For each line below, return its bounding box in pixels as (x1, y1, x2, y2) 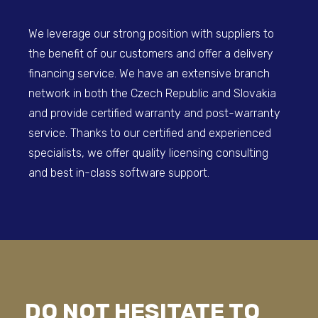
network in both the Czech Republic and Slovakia (28, 87, 276, 100)
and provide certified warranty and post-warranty (28, 106, 280, 120)
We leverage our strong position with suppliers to (28, 27, 274, 40)
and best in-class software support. (28, 166, 209, 180)
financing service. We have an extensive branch (28, 67, 270, 80)
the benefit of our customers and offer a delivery (28, 47, 273, 60)
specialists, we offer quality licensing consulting (28, 146, 268, 160)
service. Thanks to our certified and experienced (28, 126, 271, 140)
